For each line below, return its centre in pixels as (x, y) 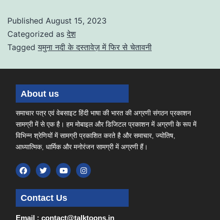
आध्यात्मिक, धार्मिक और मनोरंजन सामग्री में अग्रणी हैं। (82, 147)
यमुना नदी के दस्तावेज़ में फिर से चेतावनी (95, 47)
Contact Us (44, 198)
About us (40, 94)
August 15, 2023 (76, 21)
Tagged (23, 47)
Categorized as (37, 34)
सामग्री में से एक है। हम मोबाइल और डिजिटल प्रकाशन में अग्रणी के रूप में (106, 124)
